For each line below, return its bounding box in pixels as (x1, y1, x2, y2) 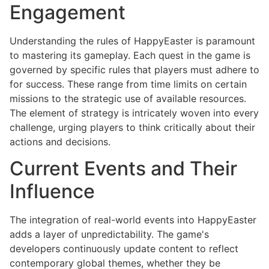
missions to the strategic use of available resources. (10, 92, 246, 104)
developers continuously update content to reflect (10, 243, 238, 255)
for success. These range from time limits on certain (10, 77, 247, 90)
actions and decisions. (10, 135, 110, 148)
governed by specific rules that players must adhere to (10, 63, 259, 76)
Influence (10, 180, 95, 204)
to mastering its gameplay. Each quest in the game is (10, 49, 250, 61)
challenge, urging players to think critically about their (10, 121, 255, 133)
